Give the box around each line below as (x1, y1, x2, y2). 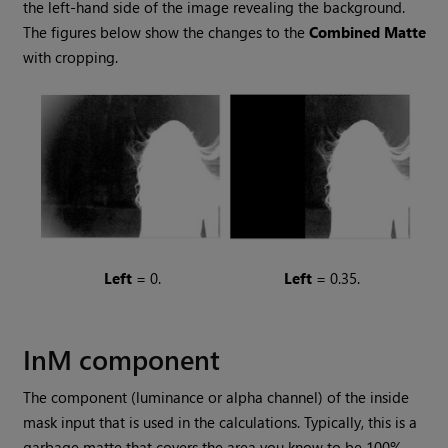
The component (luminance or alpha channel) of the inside (23, 387, 410, 408)
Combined (309, 22, 381, 43)
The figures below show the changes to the (23, 22, 310, 43)
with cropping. (23, 47, 119, 68)
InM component (23, 340, 221, 378)
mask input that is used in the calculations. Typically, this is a (23, 412, 418, 433)
